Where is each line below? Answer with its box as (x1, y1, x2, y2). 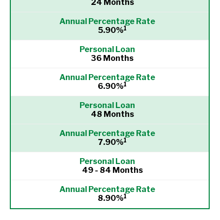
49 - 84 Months (82, 165, 143, 175)
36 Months (91, 54, 134, 63)
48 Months (90, 110, 134, 119)
